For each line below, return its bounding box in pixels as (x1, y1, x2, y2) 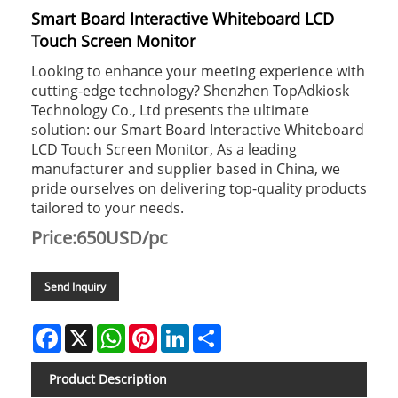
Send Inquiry (44, 278, 106, 294)
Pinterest (157, 322, 211, 339)
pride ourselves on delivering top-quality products (31, 178, 367, 198)
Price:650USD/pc (31, 225, 168, 250)
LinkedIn (189, 322, 240, 339)
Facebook (61, 322, 116, 339)
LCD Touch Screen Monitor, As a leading (31, 139, 297, 159)
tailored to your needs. (31, 197, 184, 218)
